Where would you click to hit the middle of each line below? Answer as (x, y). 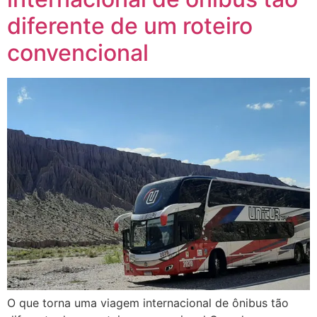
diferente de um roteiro (130, 25)
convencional (78, 52)
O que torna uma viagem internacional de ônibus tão (148, 302)
